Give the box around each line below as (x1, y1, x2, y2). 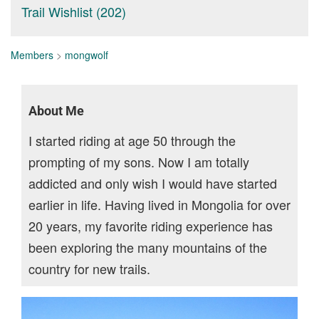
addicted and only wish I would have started (28, 174, 277, 192)
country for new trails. (28, 259, 150, 278)
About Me (28, 103, 84, 118)
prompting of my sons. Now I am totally (28, 152, 249, 171)
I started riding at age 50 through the (28, 131, 236, 150)
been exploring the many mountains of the (28, 238, 267, 256)
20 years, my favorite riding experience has (28, 216, 273, 235)
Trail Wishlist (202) (21, 2, 126, 21)
